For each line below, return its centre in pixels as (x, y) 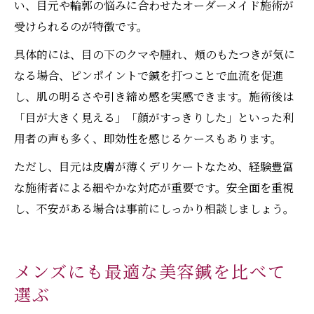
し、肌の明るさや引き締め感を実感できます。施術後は (154, 97)
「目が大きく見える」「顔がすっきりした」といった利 (154, 118)
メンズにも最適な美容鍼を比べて (150, 273)
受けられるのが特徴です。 (81, 27)
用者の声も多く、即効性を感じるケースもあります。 (148, 139)
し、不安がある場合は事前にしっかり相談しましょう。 (154, 209)
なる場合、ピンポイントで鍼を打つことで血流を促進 (149, 76)
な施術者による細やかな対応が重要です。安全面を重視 (154, 188)
